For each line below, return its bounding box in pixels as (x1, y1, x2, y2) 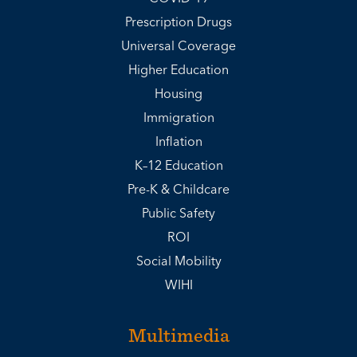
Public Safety (142, 202, 215, 225)
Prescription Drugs (125, 11, 232, 33)
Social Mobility (135, 250, 222, 273)
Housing (155, 83, 202, 105)
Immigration (143, 107, 214, 129)
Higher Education (128, 59, 229, 81)
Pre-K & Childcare (127, 178, 229, 201)
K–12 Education (134, 155, 223, 177)
